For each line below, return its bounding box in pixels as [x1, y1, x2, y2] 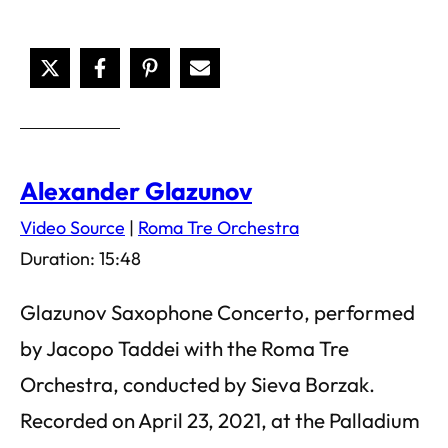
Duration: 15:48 [20, 247, 141, 270]
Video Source [20, 216, 125, 239]
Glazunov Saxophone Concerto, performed [20, 299, 415, 325]
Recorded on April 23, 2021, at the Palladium [20, 407, 420, 433]
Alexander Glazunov [20, 175, 252, 206]
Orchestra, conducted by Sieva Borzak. [20, 371, 375, 397]
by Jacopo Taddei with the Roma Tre [20, 335, 349, 361]
